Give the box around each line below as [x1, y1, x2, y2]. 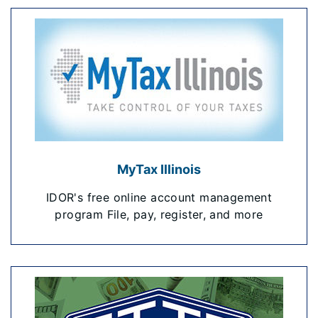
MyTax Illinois [117, 162, 201, 177]
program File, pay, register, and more [55, 207, 263, 221]
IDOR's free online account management [45, 190, 273, 204]
